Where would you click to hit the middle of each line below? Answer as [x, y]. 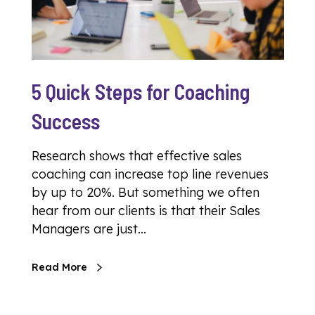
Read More [59, 267]
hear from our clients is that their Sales [146, 211]
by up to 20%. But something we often [146, 192]
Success [66, 121]
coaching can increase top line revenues [150, 174]
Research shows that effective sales [137, 156]
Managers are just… [89, 229]
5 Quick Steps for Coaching [141, 91]
